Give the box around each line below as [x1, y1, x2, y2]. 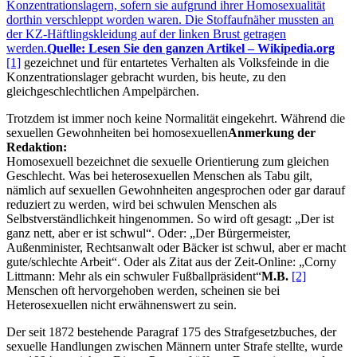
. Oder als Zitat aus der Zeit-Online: [117, 255, 299, 269]
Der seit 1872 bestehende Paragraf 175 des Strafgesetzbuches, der [6, 325, 336, 339]
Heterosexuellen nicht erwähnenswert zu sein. [6, 298, 237, 312]
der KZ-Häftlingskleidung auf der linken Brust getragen [6, 27, 286, 41]
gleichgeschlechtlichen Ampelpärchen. [6, 84, 199, 99]
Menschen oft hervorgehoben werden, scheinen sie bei [6, 284, 280, 298]
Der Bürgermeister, [195, 226, 291, 241]
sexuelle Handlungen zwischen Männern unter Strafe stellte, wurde [6, 339, 343, 354]
